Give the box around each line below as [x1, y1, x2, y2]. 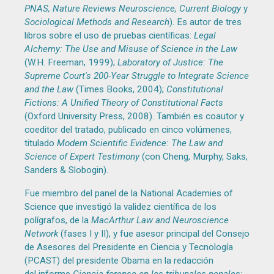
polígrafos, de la [24, 214, 91, 226]
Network [24, 228, 58, 239]
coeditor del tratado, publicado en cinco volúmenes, [24, 124, 232, 136]
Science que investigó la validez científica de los [24, 201, 217, 212]
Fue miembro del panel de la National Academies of [24, 187, 233, 199]
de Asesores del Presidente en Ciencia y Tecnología [24, 241, 233, 253]
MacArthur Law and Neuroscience [91, 214, 229, 226]
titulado [24, 138, 57, 149]
